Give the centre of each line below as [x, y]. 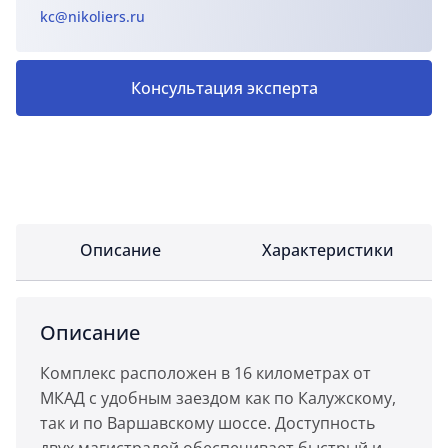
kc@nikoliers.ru [92, 16]
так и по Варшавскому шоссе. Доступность [207, 423]
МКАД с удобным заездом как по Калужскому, [218, 398]
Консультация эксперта [224, 88]
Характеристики [328, 250]
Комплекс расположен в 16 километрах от [205, 373]
